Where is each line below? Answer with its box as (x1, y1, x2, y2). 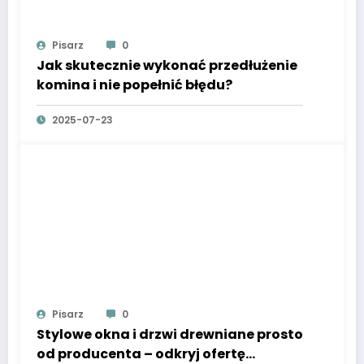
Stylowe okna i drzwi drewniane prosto (37, 325, 303, 344)
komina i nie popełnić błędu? (37, 76, 232, 95)
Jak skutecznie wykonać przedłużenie (37, 56, 297, 76)
